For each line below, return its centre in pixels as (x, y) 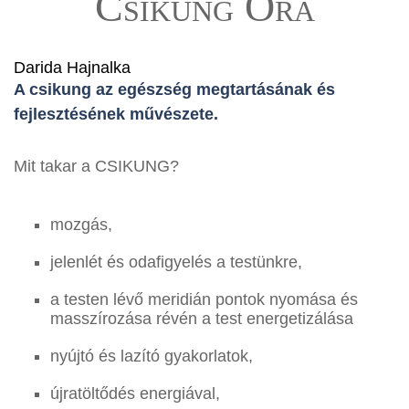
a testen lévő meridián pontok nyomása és (204, 299)
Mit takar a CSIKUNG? (96, 166)
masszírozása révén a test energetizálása (202, 319)
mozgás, (81, 225)
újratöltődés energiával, (135, 393)
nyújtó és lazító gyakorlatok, (152, 356)
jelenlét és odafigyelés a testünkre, (176, 262)
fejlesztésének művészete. (116, 114)
